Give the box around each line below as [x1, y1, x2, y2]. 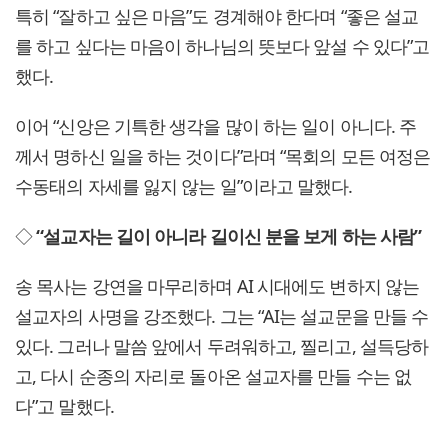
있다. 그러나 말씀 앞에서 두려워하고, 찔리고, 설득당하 [15, 333, 429, 358]
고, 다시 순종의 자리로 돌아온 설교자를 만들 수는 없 [15, 363, 412, 388]
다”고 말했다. [15, 393, 114, 418]
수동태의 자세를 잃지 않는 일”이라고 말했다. [15, 173, 353, 198]
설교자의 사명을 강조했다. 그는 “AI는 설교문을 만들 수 [15, 303, 429, 328]
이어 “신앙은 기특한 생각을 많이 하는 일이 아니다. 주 [15, 113, 417, 138]
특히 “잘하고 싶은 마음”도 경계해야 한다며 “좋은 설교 [15, 3, 419, 28]
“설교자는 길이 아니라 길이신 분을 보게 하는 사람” [36, 223, 422, 248]
